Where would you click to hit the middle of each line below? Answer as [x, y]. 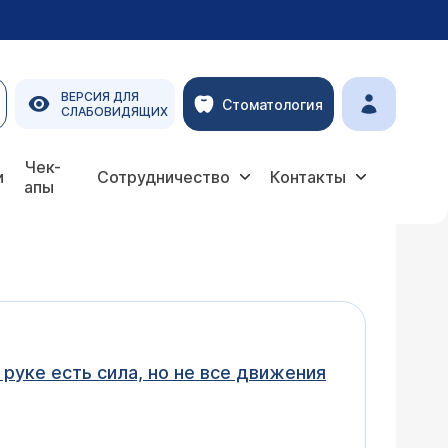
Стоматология [272, 104]
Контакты [308, 177]
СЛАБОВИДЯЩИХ [114, 111]
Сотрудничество [163, 177]
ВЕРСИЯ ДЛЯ [100, 96]
